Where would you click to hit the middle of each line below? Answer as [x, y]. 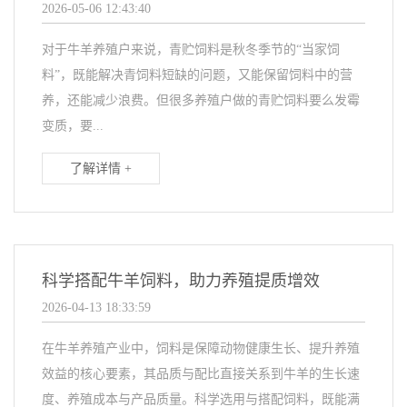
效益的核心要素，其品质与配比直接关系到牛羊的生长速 [201, 374]
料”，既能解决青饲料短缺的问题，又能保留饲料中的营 [197, 75]
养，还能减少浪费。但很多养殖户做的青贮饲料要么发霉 [201, 101]
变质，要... [73, 126]
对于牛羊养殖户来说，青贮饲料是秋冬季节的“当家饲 [191, 50]
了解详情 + [101, 169]
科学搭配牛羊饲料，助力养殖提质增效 [181, 281]
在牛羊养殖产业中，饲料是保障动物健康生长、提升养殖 [201, 349]
